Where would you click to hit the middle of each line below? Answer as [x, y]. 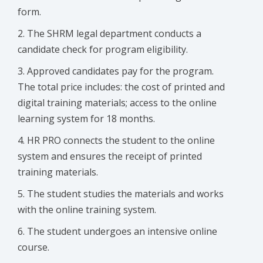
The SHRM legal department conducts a [114, 34]
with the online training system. [87, 210]
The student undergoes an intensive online [122, 232]
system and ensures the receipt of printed [110, 156]
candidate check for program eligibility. [103, 50]
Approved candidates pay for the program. [120, 71]
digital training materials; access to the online [117, 103]
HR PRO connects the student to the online [121, 141]
